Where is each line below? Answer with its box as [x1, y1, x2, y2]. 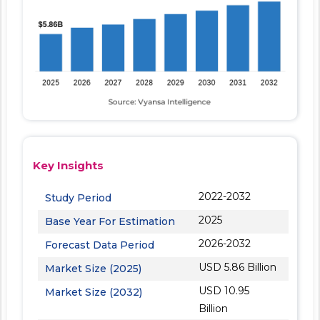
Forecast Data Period [45, 238, 154, 251]
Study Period [45, 191, 111, 204]
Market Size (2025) [45, 261, 141, 275]
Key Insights [33, 158, 104, 172]
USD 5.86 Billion [199, 260, 277, 274]
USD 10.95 [199, 284, 250, 297]
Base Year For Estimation [45, 214, 175, 228]
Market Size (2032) [45, 285, 142, 299]
